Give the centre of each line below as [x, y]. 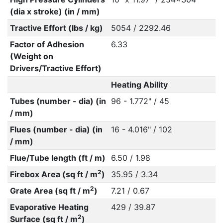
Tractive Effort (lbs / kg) [56, 28]
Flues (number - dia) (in [56, 129]
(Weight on [31, 56]
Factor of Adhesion [47, 44]
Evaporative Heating [49, 207]
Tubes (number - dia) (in [58, 101]
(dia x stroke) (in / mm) [55, 11]
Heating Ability [139, 85]
